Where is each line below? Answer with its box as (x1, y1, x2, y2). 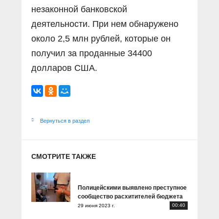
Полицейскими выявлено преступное (78, 184, 187, 191)
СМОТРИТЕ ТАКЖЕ (31, 153, 96, 160)
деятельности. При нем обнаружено (31, 19, 178, 29)
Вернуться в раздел (40, 118, 89, 124)
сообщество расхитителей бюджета (78, 193, 183, 200)
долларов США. (31, 63, 97, 73)
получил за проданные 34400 (31, 48, 152, 58)
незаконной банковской (31, 4, 127, 14)
